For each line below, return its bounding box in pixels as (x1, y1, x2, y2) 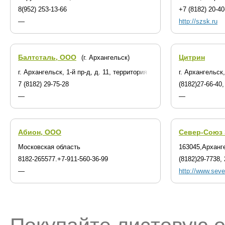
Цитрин (179, 53, 205, 62)
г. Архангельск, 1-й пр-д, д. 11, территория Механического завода (18, 68, 218, 76)
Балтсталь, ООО (18, 53, 76, 62)
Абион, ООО (18, 128, 61, 137)
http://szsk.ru (179, 18, 217, 26)
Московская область (18, 143, 80, 151)
